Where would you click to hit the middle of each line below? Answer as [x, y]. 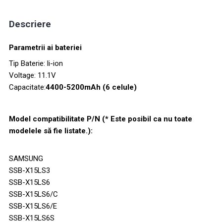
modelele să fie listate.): [51, 131]
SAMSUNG [26, 158]
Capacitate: [27, 87]
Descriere [30, 24]
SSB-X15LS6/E [33, 206]
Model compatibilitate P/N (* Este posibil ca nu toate [101, 119]
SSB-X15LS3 [29, 170]
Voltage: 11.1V [32, 75]
